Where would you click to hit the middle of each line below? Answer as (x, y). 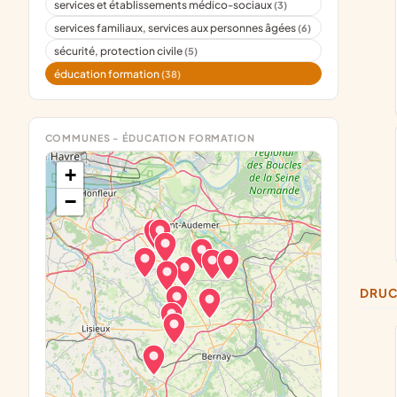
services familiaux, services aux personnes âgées (176, 27)
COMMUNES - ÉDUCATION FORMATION (150, 138)
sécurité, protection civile (120, 51)
